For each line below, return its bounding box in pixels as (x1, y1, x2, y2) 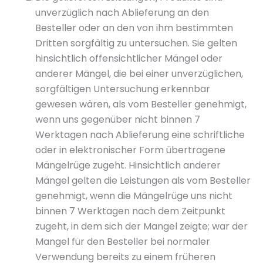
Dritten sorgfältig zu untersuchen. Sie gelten (35, 36, 237, 50)
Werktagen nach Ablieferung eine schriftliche (35, 128, 245, 141)
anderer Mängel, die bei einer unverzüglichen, (35, 67, 243, 80)
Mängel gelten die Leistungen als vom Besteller (35, 174, 251, 187)
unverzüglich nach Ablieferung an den (35, 6, 209, 19)
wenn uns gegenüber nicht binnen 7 (35, 113, 200, 126)
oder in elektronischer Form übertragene (35, 143, 225, 157)
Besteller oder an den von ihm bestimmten (35, 21, 233, 35)
